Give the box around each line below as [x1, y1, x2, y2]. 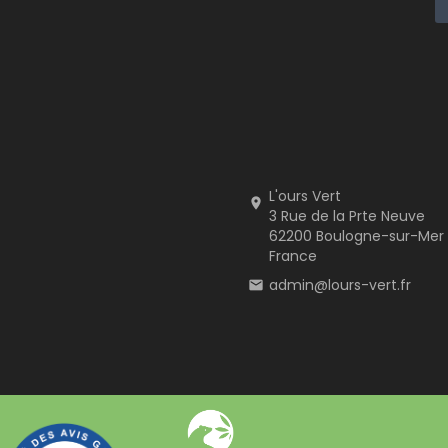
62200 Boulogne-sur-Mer [269, 225, 445, 246]
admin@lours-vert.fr [269, 274, 412, 295]
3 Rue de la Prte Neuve [269, 205, 426, 226]
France [269, 245, 318, 266]
